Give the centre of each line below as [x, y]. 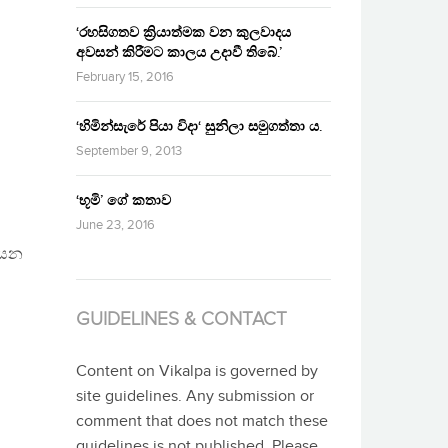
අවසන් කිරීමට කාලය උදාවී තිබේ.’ [179, 53]
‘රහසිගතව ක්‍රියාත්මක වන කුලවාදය [183, 33]
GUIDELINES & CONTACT [181, 319]
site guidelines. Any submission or [195, 397]
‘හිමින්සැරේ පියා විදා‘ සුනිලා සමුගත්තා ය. [199, 127]
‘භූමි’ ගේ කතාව [123, 201]
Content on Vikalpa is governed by [197, 372]
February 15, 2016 [125, 77]
